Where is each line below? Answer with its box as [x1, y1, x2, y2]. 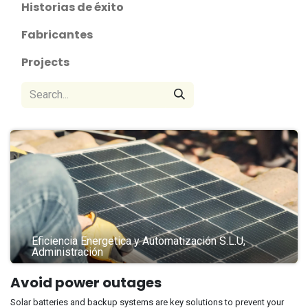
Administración [32, 245, 104, 258]
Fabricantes [21, 26, 93, 43]
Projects [21, 54, 69, 70]
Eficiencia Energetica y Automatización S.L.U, [32, 234, 246, 247]
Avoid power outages [10, 272, 162, 292]
